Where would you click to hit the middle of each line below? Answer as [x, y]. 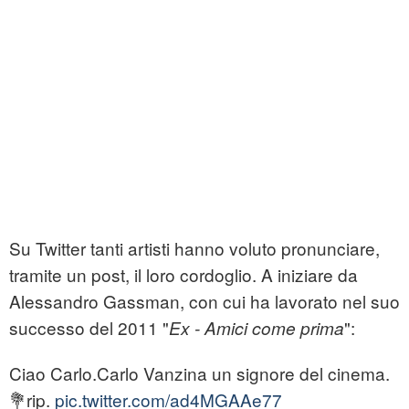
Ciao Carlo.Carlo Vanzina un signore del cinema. [199, 373]
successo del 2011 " [89, 328]
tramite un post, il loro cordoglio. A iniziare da [184, 275]
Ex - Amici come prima [257, 328]
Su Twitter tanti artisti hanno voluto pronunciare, [194, 248]
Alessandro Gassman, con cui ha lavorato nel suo [204, 301]
